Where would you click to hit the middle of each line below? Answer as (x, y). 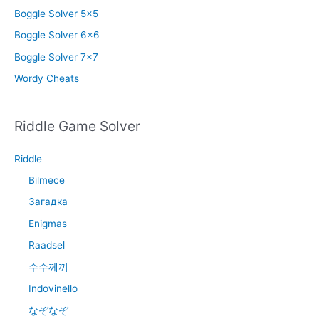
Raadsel (47, 245)
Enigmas (48, 223)
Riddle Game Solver (77, 126)
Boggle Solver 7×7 (56, 57)
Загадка (48, 202)
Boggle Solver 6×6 (57, 35)
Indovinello (53, 289)
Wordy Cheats (47, 79)
